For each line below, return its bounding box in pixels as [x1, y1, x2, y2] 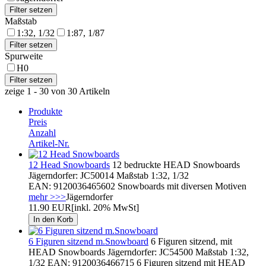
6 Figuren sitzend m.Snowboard [28, 236, 148, 246]
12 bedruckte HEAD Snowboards [110, 159, 240, 170]
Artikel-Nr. [28, 138, 69, 148]
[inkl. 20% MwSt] [71, 202, 139, 213]
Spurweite [5, 50, 43, 61]
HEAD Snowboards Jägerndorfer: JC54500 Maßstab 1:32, [28, 246, 249, 257]
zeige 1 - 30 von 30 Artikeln [5, 85, 110, 96]
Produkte [28, 106, 62, 116]
